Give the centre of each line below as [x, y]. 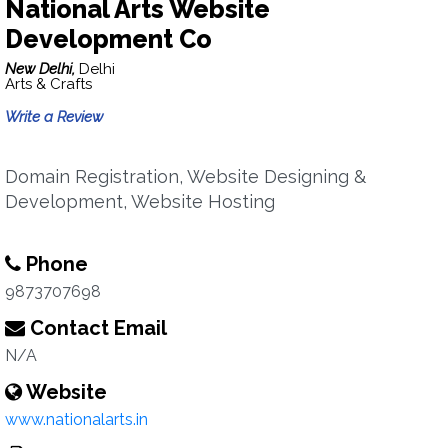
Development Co [108, 39]
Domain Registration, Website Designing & [185, 176]
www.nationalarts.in [76, 419]
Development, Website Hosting [140, 201]
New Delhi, [42, 69]
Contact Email [96, 328]
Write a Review [54, 117]
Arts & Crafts [48, 84]
